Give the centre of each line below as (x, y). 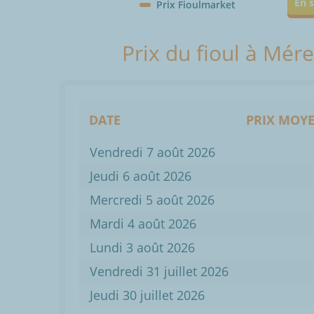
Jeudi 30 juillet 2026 (147, 295)
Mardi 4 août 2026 (143, 224)
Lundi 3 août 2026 (142, 248)
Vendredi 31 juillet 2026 (159, 272)
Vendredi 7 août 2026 (152, 152)
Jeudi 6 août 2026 (141, 176)
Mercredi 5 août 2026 (152, 200)
